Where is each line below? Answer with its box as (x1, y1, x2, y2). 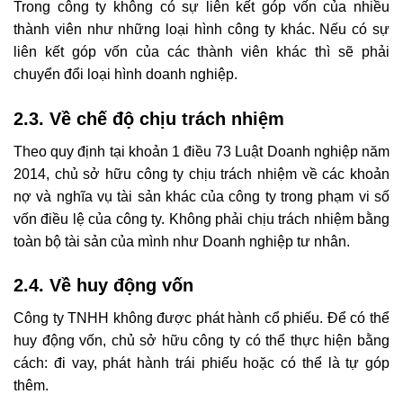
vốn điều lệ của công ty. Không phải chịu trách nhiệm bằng (13, 210, 390, 227)
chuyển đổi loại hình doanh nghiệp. (13, 66, 241, 82)
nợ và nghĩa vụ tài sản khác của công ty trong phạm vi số (13, 188, 390, 204)
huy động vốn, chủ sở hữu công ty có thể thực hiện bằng (13, 333, 390, 349)
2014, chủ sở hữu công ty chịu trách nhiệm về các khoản (13, 166, 390, 182)
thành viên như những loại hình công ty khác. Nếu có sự (13, 21, 390, 37)
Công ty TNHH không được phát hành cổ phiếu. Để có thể (13, 310, 390, 327)
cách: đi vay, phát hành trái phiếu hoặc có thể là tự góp (13, 355, 390, 372)
